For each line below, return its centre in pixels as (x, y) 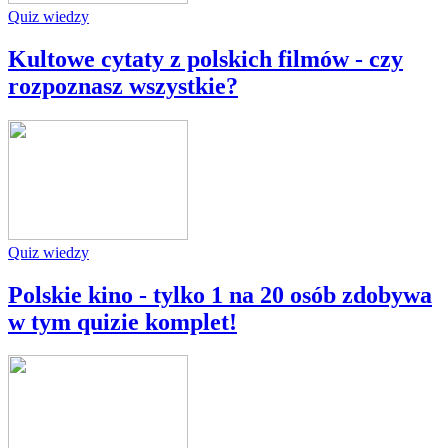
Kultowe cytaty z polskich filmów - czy (205, 58)
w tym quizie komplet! (122, 321)
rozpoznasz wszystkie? (123, 85)
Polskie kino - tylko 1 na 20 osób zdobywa (220, 294)
